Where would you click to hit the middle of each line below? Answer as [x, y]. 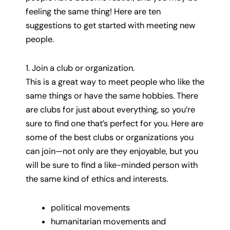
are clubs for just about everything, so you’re [110, 110]
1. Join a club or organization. [80, 68]
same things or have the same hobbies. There [112, 96]
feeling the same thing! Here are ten [93, 12]
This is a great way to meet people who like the [115, 82]
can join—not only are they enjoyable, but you [112, 151]
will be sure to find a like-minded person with [112, 165]
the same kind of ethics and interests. [97, 179]
